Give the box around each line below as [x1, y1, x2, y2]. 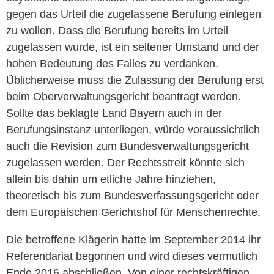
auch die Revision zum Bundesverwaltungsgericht [6, 139, 249, 152]
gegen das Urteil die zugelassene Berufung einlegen [6, 7, 261, 20]
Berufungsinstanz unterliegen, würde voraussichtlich [6, 123, 260, 136]
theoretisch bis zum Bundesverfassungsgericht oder [6, 189, 259, 202]
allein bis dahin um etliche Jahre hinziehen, [6, 172, 216, 185]
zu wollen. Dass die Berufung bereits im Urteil [6, 24, 228, 37]
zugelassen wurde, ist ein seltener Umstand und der [6, 40, 259, 53]
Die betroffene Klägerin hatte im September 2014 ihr [6, 233, 261, 246]
